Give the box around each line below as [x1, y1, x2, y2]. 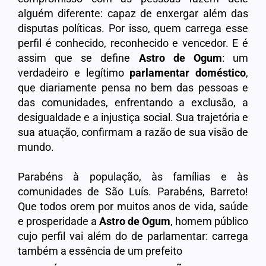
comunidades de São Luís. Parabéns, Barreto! [18, 185, 248, 198]
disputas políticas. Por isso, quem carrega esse [18, 21, 248, 34]
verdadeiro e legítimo [18, 66, 130, 79]
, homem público [170, 214, 248, 227]
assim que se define [18, 51, 139, 64]
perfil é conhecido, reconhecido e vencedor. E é [18, 36, 248, 49]
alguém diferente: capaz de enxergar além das [18, 7, 248, 20]
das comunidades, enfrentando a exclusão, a [18, 96, 248, 109]
